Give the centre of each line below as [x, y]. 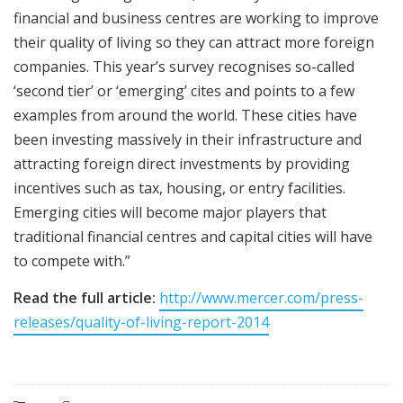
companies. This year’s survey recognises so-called [184, 66]
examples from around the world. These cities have [185, 115]
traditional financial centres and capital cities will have [193, 236]
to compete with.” [72, 260]
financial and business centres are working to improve [196, 18]
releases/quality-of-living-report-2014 [141, 322]
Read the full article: [85, 297]
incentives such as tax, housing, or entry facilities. [179, 188]
